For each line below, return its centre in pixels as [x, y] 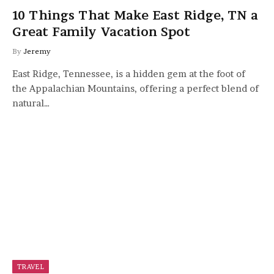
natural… [31, 103]
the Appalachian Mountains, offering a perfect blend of [135, 88]
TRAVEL [31, 266]
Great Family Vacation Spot [101, 32]
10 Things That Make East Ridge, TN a [135, 15]
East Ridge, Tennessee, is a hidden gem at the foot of [129, 74]
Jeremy [37, 51]
